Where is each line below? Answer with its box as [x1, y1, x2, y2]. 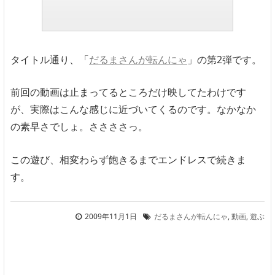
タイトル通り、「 [10, 52, 89, 66]
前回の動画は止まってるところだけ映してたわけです [10, 85, 246, 99]
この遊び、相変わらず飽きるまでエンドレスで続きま [10, 153, 246, 167]
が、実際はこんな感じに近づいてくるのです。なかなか [10, 103, 256, 117]
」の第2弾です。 [187, 52, 261, 66]
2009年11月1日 [85, 211, 137, 222]
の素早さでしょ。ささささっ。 [10, 120, 148, 134]
